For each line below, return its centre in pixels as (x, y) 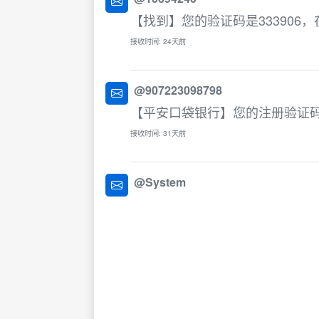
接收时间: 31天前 (158, 133)
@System (160, 182)
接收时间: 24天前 (158, 41)
